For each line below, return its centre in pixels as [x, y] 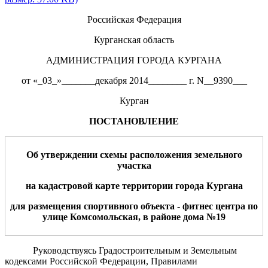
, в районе [161, 217]
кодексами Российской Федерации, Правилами [101, 261]
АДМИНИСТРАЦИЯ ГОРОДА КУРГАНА [134, 60]
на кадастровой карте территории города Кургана [134, 185]
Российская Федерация [134, 19]
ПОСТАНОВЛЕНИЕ [134, 121]
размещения [56, 206]
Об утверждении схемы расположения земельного [134, 154]
